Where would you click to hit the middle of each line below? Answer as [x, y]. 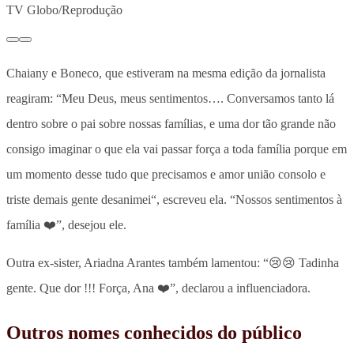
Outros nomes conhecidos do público [154, 332]
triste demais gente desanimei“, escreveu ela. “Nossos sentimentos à [174, 199]
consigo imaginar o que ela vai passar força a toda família [149, 149]
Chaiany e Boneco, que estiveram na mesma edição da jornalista [166, 73]
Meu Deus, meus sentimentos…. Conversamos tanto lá [198, 98]
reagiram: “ [34, 98]
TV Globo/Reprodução [64, 9]
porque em [319, 149]
